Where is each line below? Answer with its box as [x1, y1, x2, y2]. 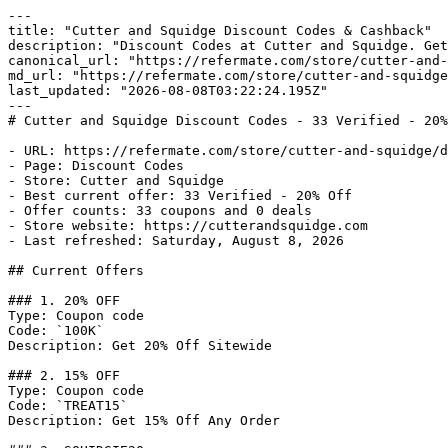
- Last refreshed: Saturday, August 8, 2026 [8, 233, 344, 248]
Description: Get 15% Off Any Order [8, 413, 280, 428]
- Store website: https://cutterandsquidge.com [8, 218, 368, 233]
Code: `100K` [8, 323, 104, 338]
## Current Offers [8, 263, 144, 278]
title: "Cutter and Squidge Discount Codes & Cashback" [8, 23, 432, 38]
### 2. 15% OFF [8, 368, 120, 383]
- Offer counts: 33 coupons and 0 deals [8, 203, 312, 218]
